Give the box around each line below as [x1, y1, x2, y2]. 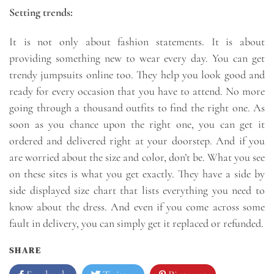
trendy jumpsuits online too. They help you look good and [9, 68, 265, 82]
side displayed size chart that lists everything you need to [9, 183, 265, 198]
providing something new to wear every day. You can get [9, 51, 265, 65]
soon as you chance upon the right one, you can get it [9, 117, 265, 131]
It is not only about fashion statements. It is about [9, 35, 265, 49]
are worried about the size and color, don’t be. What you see [9, 150, 265, 165]
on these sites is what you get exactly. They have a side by [9, 167, 265, 181]
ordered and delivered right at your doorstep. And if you [9, 134, 265, 148]
